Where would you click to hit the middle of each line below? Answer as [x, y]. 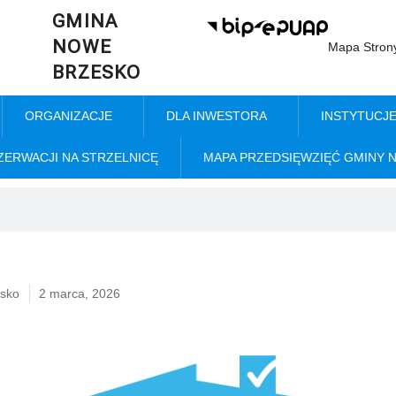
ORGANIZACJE [68, 116]
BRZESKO [97, 72]
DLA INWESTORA [216, 116]
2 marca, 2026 [80, 293]
